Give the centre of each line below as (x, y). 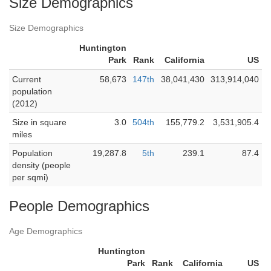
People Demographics (79, 206)
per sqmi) (30, 177)
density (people (41, 165)
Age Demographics (46, 231)
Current (27, 79)
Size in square (39, 122)
